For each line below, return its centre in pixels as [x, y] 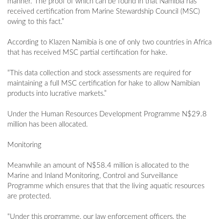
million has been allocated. [48, 125]
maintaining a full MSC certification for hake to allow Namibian [104, 84]
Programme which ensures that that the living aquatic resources [106, 186]
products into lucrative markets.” [57, 94]
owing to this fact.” [36, 22]
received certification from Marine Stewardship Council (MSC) [104, 12]
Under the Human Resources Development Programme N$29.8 [107, 114]
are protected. [29, 197]
